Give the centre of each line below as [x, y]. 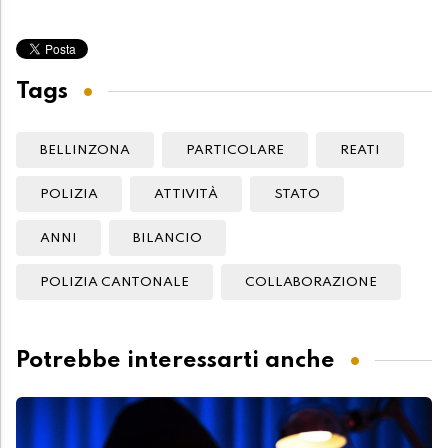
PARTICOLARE [235, 151]
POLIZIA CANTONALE [114, 283]
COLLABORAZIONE [311, 283]
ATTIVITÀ [186, 195]
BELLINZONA [85, 151]
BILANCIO [167, 239]
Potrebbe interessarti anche [175, 360]
